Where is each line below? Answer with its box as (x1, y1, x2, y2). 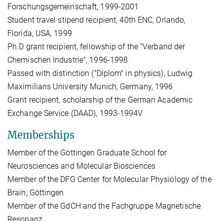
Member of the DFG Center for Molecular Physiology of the (7, 174, 212, 184)
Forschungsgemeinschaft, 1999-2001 (7, 1, 139, 11)
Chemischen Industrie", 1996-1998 (7, 55, 128, 65)
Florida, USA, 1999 (7, 28, 72, 38)
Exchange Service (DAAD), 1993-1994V (7, 108, 143, 118)
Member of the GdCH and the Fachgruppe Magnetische (7, 201, 201, 211)
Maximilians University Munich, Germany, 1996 (7, 81, 173, 91)
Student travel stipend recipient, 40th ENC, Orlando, (7, 15, 186, 25)
